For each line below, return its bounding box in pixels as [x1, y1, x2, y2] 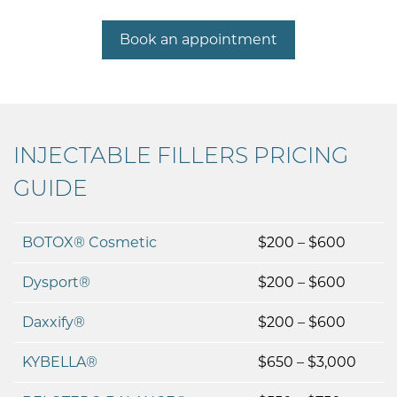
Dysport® [22, 274, 90, 291]
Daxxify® [22, 314, 85, 331]
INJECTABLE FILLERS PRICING [13, 142, 348, 168]
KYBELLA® [22, 354, 97, 370]
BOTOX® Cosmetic [22, 234, 157, 251]
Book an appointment [120, 31, 277, 48]
